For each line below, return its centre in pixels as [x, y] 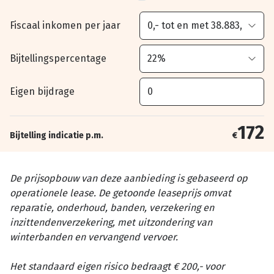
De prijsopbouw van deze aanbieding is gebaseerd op [129, 178]
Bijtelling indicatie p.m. [57, 135]
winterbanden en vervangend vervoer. [94, 237]
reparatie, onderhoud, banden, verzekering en [112, 208]
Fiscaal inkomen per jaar [65, 25]
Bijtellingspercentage [58, 58]
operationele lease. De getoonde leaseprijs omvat [120, 193]
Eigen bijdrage [42, 91]
